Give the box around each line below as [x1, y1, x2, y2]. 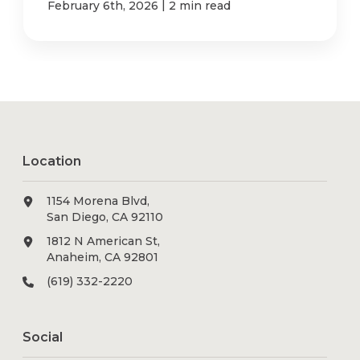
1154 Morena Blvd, [47, 194, 150, 209]
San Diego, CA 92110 [47, 210, 164, 225]
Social [22, 329, 63, 346]
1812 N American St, [47, 234, 161, 249]
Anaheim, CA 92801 [47, 250, 159, 265]
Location [22, 153, 82, 170]
